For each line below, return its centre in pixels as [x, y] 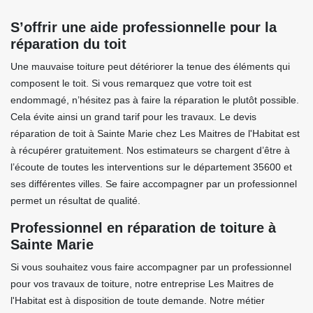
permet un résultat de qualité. [75, 201]
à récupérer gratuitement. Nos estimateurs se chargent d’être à [150, 150]
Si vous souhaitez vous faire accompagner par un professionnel [151, 267]
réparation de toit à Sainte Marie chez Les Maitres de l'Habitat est [155, 133]
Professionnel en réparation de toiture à [143, 228]
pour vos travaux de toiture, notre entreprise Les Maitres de [142, 284]
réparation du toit [68, 44]
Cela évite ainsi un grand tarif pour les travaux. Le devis [133, 117]
